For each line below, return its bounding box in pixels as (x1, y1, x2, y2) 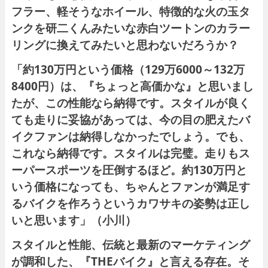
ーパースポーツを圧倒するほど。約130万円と (11, 162, 247, 178)
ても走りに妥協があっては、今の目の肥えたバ (11, 112, 250, 127)
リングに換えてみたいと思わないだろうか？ (11, 37, 239, 53)
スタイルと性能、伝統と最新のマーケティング (11, 237, 250, 252)
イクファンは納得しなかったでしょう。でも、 (11, 129, 250, 144)
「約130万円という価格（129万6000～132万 (11, 62, 245, 77)
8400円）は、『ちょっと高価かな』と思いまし (11, 78, 254, 94)
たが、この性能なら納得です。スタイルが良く (11, 95, 250, 111)
